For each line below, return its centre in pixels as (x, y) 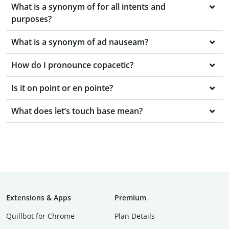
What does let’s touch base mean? (77, 111)
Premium (130, 198)
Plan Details (135, 216)
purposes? (31, 19)
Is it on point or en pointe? (62, 88)
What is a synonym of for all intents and (88, 7)
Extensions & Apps (39, 198)
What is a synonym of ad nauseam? (80, 42)
